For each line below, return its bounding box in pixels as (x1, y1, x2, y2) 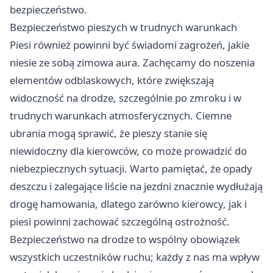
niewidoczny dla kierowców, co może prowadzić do (10, 144, 247, 158)
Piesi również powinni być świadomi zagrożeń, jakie (10, 38, 249, 52)
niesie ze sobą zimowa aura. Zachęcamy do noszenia (10, 55, 255, 70)
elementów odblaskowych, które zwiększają (10, 73, 214, 88)
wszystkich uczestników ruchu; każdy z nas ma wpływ (10, 250, 260, 264)
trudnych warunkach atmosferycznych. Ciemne (10, 108, 232, 123)
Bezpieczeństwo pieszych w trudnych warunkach (10, 20, 237, 35)
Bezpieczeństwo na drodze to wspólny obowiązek (10, 232, 240, 247)
